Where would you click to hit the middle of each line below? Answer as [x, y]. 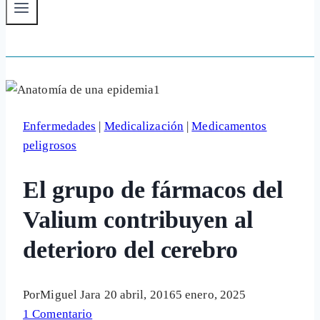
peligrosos [50, 145]
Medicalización [144, 126]
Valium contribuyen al [138, 220]
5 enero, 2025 [211, 295]
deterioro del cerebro [131, 250]
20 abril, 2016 [140, 295]
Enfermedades [60, 126]
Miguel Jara [71, 295]
